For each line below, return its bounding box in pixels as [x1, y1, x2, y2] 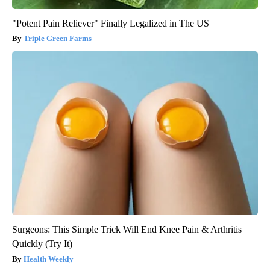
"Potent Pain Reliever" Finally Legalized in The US [12, 17, 209, 28]
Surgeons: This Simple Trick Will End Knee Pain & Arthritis [12, 224, 242, 234]
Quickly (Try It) [12, 238, 72, 249]
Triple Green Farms [24, 33, 92, 43]
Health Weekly [24, 254, 74, 263]
